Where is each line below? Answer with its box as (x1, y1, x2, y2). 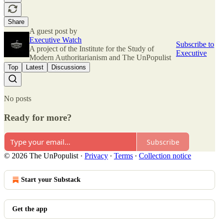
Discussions (51, 63, 86, 71)
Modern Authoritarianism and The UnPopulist (29, 53, 171, 62)
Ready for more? (4, 112, 72, 123)
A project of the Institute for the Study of (29, 44, 154, 53)
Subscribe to (176, 40, 214, 48)
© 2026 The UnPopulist (4, 152, 78, 160)
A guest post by (29, 26, 77, 35)
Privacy (85, 152, 108, 160)
